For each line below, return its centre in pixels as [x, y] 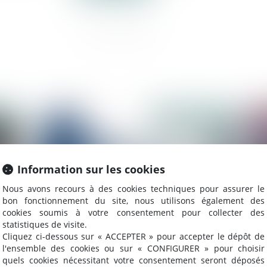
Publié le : [174, 115]
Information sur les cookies [91, 169]
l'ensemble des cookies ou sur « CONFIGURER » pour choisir [133, 248]
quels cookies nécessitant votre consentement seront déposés [133, 260]
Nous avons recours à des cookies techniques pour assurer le [133, 189]
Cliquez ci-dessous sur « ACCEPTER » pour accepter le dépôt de [133, 236]
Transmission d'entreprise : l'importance [128, 255]
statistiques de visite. [45, 224]
